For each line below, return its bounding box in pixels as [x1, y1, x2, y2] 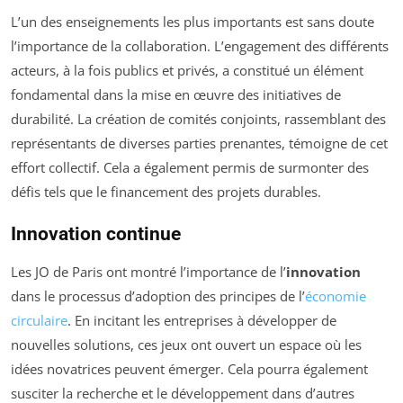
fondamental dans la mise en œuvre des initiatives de [11, 85, 341, 103]
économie [305, 286, 366, 305]
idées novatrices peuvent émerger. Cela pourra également [11, 359, 368, 378]
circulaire [11, 310, 67, 329]
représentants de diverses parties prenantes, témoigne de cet [11, 133, 388, 152]
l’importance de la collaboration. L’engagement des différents [11, 36, 389, 55]
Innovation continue [11, 222, 181, 245]
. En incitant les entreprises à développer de [67, 310, 336, 329]
